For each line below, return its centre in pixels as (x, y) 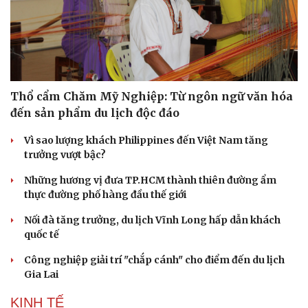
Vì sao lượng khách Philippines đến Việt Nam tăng (146, 141)
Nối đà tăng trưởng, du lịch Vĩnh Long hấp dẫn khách (152, 220)
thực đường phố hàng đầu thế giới (105, 195)
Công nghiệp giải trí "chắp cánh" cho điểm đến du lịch (154, 260)
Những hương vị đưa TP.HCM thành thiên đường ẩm (150, 180)
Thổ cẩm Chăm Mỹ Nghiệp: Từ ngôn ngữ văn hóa (152, 97)
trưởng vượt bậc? (65, 155)
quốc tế (42, 235)
